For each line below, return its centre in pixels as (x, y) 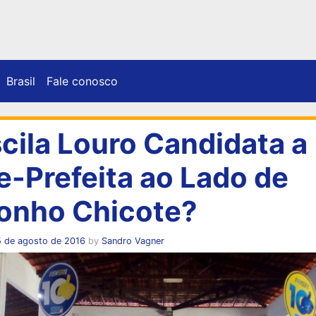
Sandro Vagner (133, 241)
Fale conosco (82, 81)
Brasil (21, 81)
